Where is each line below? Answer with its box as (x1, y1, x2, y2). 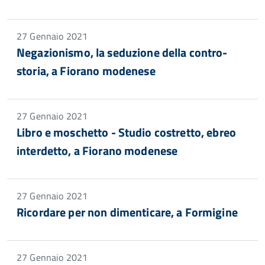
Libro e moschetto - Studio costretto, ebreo (17, 123, 237, 141)
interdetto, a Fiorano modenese (17, 141, 178, 160)
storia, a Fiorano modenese (17, 62, 156, 80)
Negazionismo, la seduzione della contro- (17, 43, 228, 62)
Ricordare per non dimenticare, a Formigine (17, 203, 238, 221)
